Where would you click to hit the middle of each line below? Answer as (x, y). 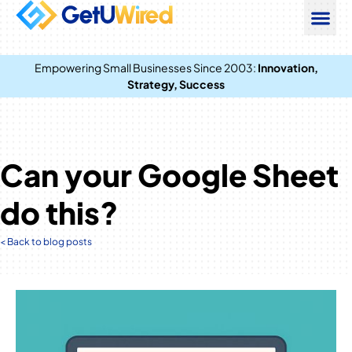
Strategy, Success (176, 84)
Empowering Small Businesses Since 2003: (146, 68)
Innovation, (288, 68)
